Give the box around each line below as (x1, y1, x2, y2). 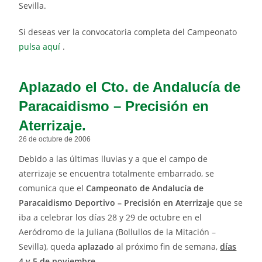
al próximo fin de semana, (116, 241, 220, 253)
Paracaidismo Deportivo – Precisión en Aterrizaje (19, 197, 215, 209)
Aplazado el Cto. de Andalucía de (19, 79, 241, 95)
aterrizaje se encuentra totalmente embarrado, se (19, 168, 215, 180)
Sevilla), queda (19, 241, 78, 253)
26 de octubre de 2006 (19, 135, 91, 144)
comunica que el (19, 182, 87, 194)
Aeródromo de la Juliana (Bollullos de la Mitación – (19, 226, 216, 238)
